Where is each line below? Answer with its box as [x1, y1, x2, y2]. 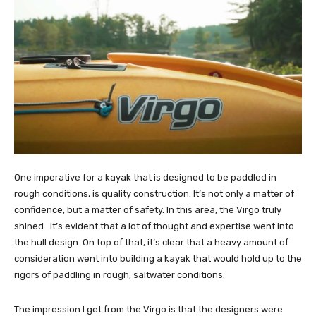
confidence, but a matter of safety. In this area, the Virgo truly [14, 204, 281, 215]
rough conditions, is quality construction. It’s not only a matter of [14, 188, 294, 199]
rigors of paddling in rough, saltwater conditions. [14, 269, 225, 280]
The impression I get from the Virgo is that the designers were [14, 303, 283, 315]
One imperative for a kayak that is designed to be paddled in [14, 171, 276, 183]
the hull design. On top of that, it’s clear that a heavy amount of [14, 236, 288, 248]
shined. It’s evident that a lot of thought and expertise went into [14, 220, 294, 231]
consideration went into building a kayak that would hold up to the [14, 253, 302, 264]
